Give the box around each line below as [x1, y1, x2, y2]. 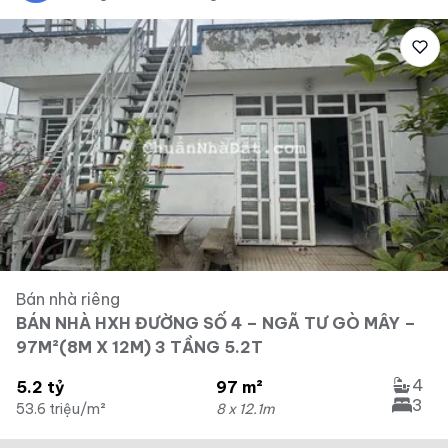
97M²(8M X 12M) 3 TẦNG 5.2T [16, 337, 263, 357]
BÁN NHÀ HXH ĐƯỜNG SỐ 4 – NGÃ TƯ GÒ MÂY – [16, 313, 416, 333]
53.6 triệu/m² [16, 400, 106, 418]
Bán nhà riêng [16, 289, 120, 309]
